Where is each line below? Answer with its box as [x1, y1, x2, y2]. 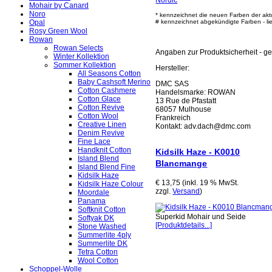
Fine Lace [78, 137, 110, 146]
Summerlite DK [78, 239, 127, 248]
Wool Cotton [78, 256, 118, 265]
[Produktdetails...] [155, 220, 212, 229]
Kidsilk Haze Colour [78, 180, 143, 189]
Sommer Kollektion [53, 61, 116, 70]
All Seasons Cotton [78, 69, 141, 78]
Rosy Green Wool [29, 27, 87, 36]
